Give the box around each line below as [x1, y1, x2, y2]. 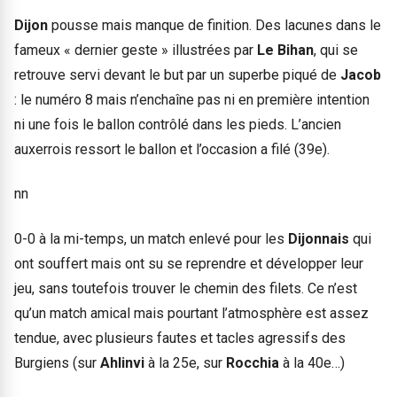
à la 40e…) [283, 354, 345, 371]
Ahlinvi [100, 354, 148, 371]
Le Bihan [257, 42, 314, 58]
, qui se [314, 42, 358, 58]
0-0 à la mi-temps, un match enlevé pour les [14, 230, 288, 247]
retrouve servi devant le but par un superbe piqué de [14, 66, 340, 83]
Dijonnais [288, 230, 353, 247]
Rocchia [226, 354, 283, 371]
